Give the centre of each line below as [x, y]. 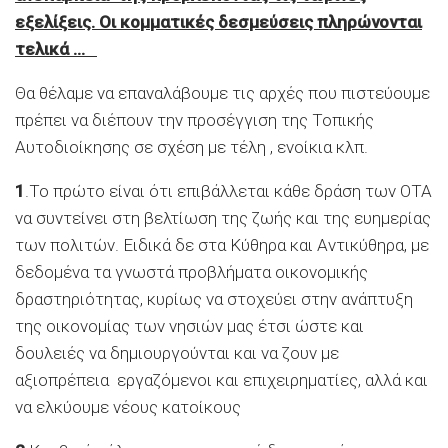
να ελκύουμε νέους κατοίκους [128, 406]
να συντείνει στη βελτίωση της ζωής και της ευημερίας [223, 217]
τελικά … [56, 48]
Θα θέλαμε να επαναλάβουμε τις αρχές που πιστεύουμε [222, 92]
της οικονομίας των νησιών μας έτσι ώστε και [189, 325]
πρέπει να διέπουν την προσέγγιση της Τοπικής [194, 119]
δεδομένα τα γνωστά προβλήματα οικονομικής [191, 271]
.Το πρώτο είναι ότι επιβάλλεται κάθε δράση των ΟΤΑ [228, 190]
